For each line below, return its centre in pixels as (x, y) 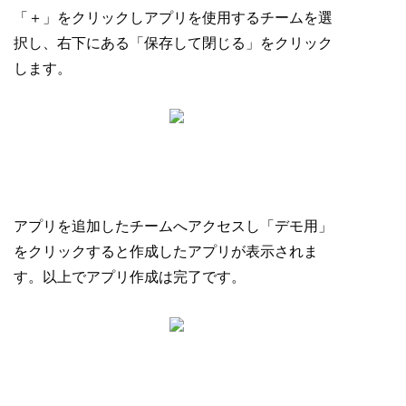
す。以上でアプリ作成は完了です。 (130, 277)
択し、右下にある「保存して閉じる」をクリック (173, 43)
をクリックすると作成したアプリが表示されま (166, 252)
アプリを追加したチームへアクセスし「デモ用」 (173, 227)
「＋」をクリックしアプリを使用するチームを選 (173, 18)
